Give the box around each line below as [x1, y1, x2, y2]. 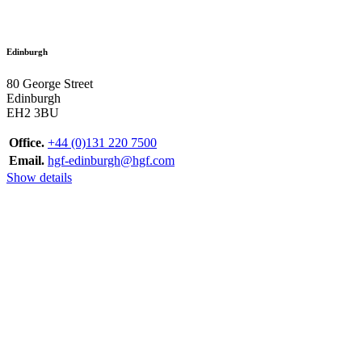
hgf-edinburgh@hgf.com [48, 154, 175, 168]
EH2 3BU [6, 106, 59, 120]
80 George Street [6, 77, 93, 91]
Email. [9, 154, 44, 168]
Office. [9, 136, 44, 150]
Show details [6, 170, 72, 185]
